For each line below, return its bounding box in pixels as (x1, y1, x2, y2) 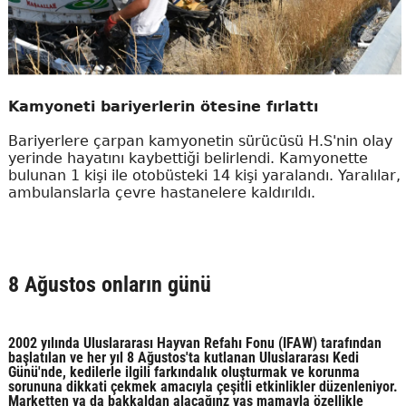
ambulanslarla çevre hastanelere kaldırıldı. (7, 184, 315, 202)
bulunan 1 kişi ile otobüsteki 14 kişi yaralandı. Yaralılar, (7, 167, 401, 185)
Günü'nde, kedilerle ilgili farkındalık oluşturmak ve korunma (7, 363, 360, 382)
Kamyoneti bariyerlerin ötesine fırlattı (7, 98, 318, 116)
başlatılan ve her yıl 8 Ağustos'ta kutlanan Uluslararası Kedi (7, 349, 359, 367)
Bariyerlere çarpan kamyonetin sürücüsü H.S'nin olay (7, 132, 392, 150)
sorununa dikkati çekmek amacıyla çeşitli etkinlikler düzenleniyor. (7, 378, 398, 396)
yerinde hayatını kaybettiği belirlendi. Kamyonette (7, 150, 368, 168)
